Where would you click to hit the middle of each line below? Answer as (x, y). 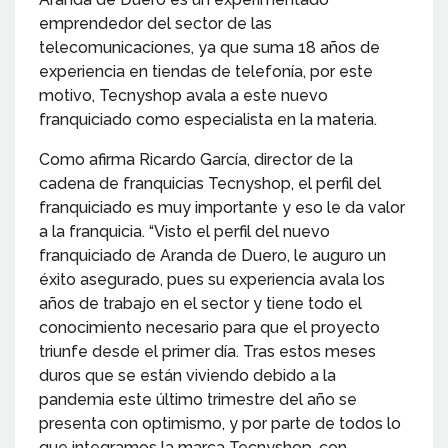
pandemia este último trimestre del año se (198, 399)
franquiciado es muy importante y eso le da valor (222, 207)
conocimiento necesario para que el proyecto (209, 327)
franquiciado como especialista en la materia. (208, 119)
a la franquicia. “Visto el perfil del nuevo (184, 231)
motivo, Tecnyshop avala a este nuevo (183, 95)
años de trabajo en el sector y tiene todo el (200, 303)
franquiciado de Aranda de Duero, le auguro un (212, 255)
